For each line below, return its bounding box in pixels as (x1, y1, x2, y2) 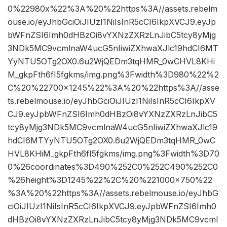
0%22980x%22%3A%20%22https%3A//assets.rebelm (8, 4, 217, 14)
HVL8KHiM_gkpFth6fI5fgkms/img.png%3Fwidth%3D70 (8, 148, 219, 159)
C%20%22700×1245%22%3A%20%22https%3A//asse (8, 83, 219, 93)
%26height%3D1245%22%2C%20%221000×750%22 (8, 175, 212, 185)
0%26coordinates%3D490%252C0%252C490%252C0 (8, 162, 218, 172)
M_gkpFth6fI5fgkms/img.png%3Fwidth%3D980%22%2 (8, 69, 219, 80)
